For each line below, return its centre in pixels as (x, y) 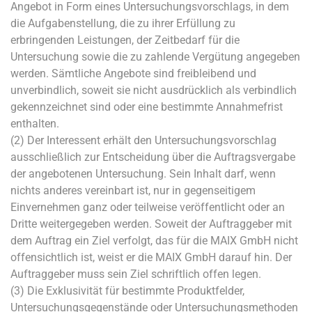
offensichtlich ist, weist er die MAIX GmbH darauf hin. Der (151, 257)
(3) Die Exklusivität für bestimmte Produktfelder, (127, 291)
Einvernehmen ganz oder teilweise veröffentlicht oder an (148, 207)
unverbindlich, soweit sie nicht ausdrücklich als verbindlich (154, 90)
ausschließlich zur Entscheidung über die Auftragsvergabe (153, 157)
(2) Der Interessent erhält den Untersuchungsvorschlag (143, 140)
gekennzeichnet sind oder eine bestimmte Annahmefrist (147, 107)
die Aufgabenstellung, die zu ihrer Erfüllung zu (123, 23)
